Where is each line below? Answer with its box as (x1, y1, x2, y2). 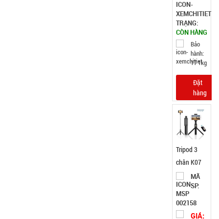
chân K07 (176, 157, 201, 167)
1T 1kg (191, 58, 207, 67)
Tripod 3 (176, 145, 197, 154)
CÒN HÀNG (176, 28, 207, 37)
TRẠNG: (176, 19, 198, 28)
